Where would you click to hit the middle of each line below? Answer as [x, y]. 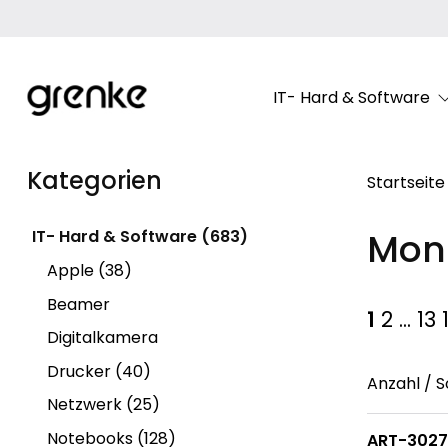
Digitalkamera [102, 338]
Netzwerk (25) [103, 405]
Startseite [406, 182]
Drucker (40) [99, 371]
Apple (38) [89, 270]
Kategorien [94, 180]
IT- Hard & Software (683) [139, 237]
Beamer [78, 304]
